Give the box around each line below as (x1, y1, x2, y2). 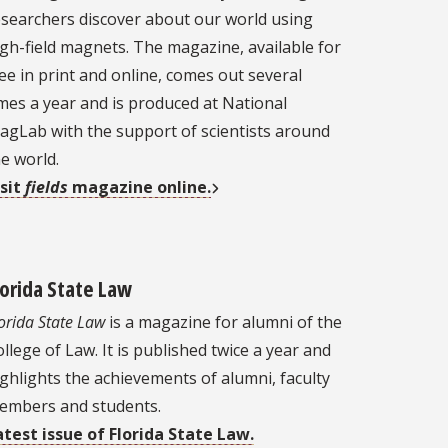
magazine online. (67, 176, 211, 199)
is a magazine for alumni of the (104, 311, 342, 334)
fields (24, 176, 68, 199)
